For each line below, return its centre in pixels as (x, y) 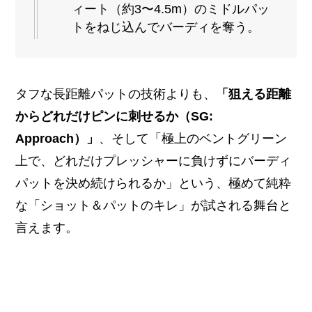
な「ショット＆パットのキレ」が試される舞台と (154, 205)
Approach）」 (57, 138)
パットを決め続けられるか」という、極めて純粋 (154, 183)
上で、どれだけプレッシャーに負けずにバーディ (154, 161)
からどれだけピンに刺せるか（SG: (115, 116)
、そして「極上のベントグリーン (193, 138)
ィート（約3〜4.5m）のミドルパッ (171, 9)
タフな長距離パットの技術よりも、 (116, 94)
